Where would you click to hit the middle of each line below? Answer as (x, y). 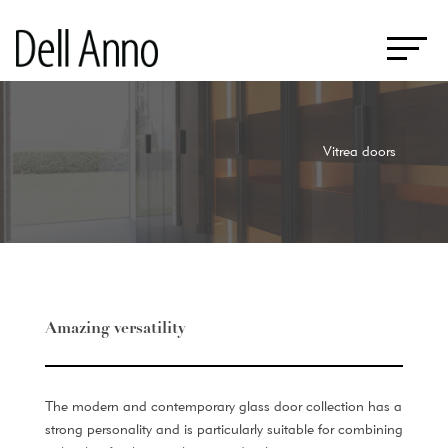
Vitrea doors (360, 151)
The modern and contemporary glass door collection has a (223, 406)
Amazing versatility (115, 329)
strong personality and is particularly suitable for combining (223, 429)
